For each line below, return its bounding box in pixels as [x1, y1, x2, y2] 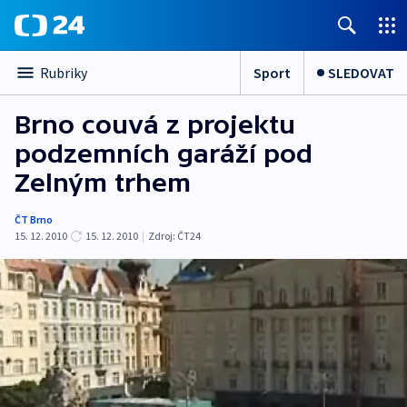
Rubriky [40, 64, 87, 82]
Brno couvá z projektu [15, 110, 295, 139]
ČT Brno [15, 213, 53, 226]
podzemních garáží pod [15, 139, 313, 168]
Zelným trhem [15, 168, 191, 197]
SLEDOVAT [328, 63, 394, 82]
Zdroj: [148, 229, 175, 243]
